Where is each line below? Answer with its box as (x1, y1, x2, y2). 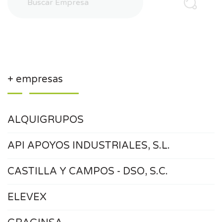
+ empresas (7, 73, 63, 85)
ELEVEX (7, 191, 47, 203)
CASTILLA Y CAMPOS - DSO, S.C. (7, 165, 168, 177)
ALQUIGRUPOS (7, 113, 84, 126)
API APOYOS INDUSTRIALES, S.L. (7, 139, 170, 152)
